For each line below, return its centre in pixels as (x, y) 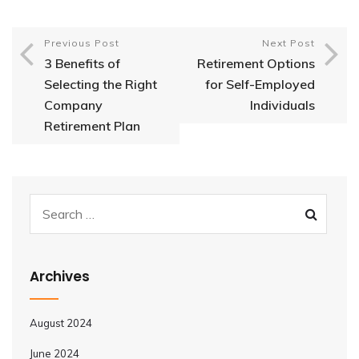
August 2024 (61, 323)
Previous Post (82, 43)
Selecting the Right (101, 85)
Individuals (282, 105)
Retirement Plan (92, 126)
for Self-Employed (260, 85)
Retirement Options (256, 64)
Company (73, 105)
